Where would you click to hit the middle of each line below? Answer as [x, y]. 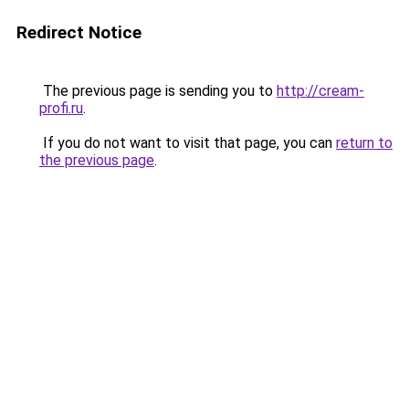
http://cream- [320, 91]
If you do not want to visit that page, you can [188, 143]
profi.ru [61, 108]
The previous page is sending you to [158, 91]
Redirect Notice [79, 32]
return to [364, 143]
